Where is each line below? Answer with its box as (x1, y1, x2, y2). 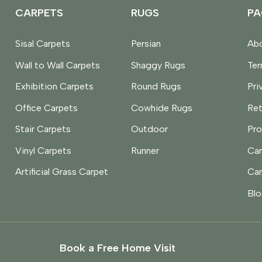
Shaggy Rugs (131, 59, 185, 71)
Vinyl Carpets (15, 144, 71, 156)
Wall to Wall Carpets (15, 59, 100, 71)
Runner (131, 144, 159, 156)
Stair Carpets (15, 123, 71, 135)
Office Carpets (15, 102, 78, 113)
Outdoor (131, 123, 168, 135)
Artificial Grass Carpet (15, 166, 108, 178)
